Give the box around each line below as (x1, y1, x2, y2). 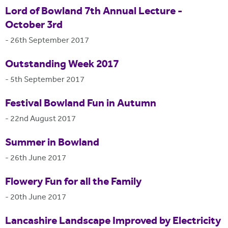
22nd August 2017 (10, 113, 76, 126)
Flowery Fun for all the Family (5, 174, 141, 191)
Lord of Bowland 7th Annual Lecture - (5, 4, 182, 20)
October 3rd (5, 17, 63, 34)
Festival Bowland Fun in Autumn (5, 96, 156, 112)
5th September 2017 (10, 74, 84, 87)
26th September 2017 (10, 35, 89, 47)
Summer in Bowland (5, 135, 99, 152)
